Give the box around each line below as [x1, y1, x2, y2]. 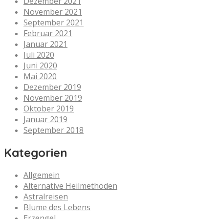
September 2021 [23, 17, 84, 28]
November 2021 [23, 6, 82, 17]
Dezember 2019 [23, 81, 81, 92]
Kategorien [4, 145, 67, 160]
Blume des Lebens [23, 201, 90, 213]
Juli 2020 [23, 49, 54, 60]
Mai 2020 [23, 70, 57, 82]
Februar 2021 [23, 27, 72, 39]
